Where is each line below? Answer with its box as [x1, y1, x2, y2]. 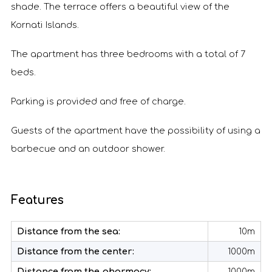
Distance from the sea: [17, 226, 120, 236]
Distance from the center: [17, 246, 134, 256]
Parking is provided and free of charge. [11, 97, 186, 106]
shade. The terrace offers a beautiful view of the [11, 2, 229, 12]
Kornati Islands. [11, 20, 79, 30]
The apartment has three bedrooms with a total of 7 [11, 49, 245, 59]
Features [11, 194, 64, 206]
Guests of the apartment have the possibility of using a [11, 126, 260, 135]
